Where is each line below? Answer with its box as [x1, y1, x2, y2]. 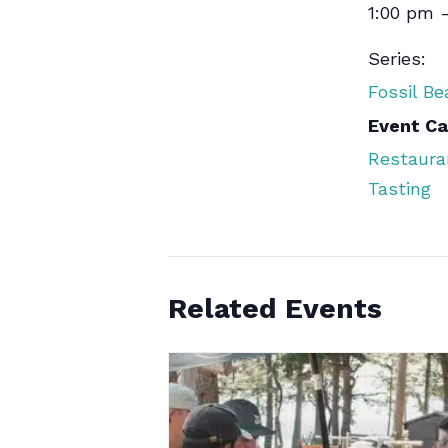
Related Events [168, 292, 382, 326]
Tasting [368, 178, 431, 200]
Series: [368, 48, 426, 70]
